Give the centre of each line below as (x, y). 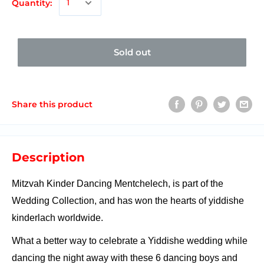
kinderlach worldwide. (57, 217)
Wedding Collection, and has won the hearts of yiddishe (128, 200)
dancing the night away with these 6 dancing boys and (125, 258)
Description (48, 157)
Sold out (132, 52)
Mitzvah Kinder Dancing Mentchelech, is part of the (118, 183)
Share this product (52, 104)
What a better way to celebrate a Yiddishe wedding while (130, 240)
